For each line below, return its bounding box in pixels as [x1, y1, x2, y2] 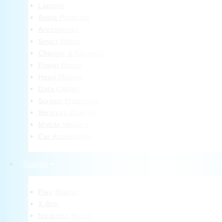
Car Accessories [38, 132, 93, 141]
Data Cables [38, 85, 80, 93]
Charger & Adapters [38, 49, 105, 57]
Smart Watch [38, 37, 81, 46]
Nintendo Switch [38, 212, 93, 220]
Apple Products [38, 13, 89, 22]
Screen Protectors [38, 97, 99, 105]
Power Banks [38, 61, 82, 69]
